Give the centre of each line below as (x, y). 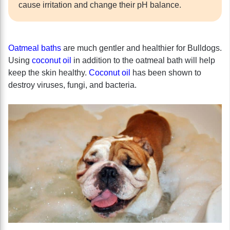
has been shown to (166, 72)
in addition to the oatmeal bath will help (143, 60)
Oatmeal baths (35, 48)
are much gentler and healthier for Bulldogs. (141, 48)
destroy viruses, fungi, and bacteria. (72, 85)
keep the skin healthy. (49, 72)
